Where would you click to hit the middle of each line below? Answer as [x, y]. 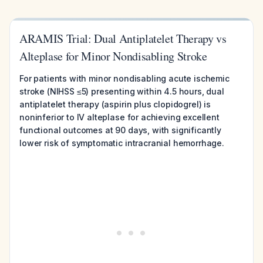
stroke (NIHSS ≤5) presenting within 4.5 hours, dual [122, 91]
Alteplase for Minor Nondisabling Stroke [113, 56]
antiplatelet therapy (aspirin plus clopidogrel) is [115, 104]
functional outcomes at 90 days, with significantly [120, 130]
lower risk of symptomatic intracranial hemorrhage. [122, 143]
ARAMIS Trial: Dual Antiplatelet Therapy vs [123, 38]
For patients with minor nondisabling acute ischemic [124, 78]
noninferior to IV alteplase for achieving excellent [119, 117]
